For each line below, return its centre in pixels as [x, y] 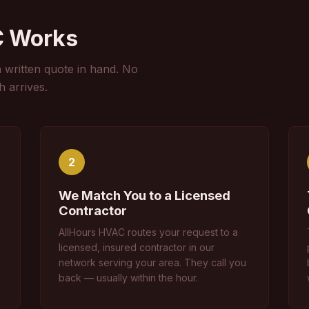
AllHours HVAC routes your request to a [148, 232]
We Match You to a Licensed [144, 195]
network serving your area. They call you [152, 262]
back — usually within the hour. [128, 278]
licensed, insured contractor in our [137, 247]
